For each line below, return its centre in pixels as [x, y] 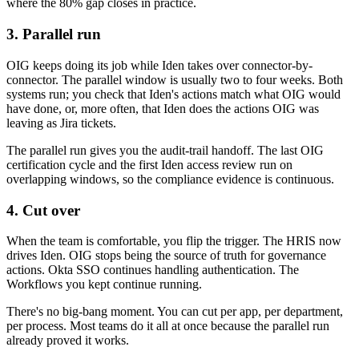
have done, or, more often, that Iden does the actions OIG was [163, 108]
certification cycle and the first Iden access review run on [149, 164]
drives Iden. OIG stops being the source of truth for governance [166, 256]
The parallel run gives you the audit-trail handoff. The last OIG [165, 150]
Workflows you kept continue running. [104, 284]
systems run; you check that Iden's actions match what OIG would [173, 94]
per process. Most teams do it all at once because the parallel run [168, 326]
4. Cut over [43, 210]
